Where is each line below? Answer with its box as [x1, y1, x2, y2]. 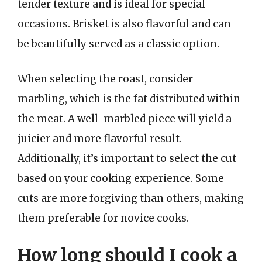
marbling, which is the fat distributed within [18, 92, 240, 105]
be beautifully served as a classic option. [18, 37, 219, 50]
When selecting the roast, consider [18, 72, 193, 85]
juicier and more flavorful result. [18, 132, 182, 145]
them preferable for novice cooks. [18, 211, 189, 225]
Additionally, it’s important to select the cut [18, 151, 236, 165]
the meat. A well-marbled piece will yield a [18, 112, 232, 125]
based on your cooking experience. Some [18, 171, 224, 185]
